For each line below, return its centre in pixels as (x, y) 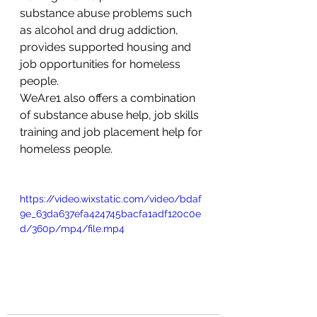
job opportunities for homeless (102, 64)
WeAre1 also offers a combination (109, 98)
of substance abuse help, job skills (111, 115)
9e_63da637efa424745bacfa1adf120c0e (110, 214)
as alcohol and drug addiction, (100, 30)
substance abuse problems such (107, 13)
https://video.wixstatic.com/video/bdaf (111, 199)
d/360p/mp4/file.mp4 (72, 229)
